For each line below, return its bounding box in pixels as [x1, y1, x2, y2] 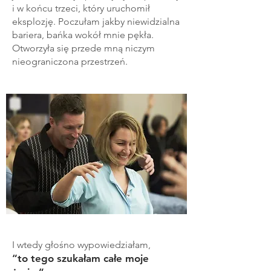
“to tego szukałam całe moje [12, 252, 149, 264]
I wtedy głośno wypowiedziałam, [12, 238, 151, 250]
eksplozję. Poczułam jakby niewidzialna [12, 15, 180, 27]
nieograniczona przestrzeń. [12, 55, 135, 67]
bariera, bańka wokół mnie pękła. [12, 28, 154, 41]
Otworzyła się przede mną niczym [12, 42, 155, 54]
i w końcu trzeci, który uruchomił [12, 2, 150, 14]
